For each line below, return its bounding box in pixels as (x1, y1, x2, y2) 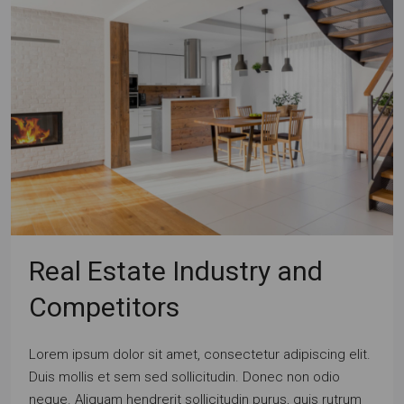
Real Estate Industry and (29, 255, 323, 287)
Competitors (29, 291, 179, 323)
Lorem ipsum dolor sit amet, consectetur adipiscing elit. (29, 346, 371, 363)
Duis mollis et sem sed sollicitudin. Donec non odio (29, 369, 340, 385)
